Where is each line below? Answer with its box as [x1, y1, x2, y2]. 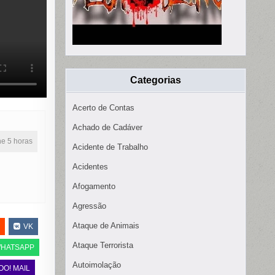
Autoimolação [72, 260, 121, 270]
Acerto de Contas [72, 103, 134, 113]
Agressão [72, 201, 106, 211]
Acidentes [72, 162, 108, 172]
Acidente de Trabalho [72, 142, 148, 152]
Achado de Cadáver [72, 123, 142, 133]
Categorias [130, 75, 181, 86]
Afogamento [72, 182, 115, 192]
